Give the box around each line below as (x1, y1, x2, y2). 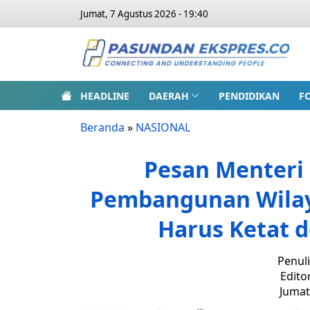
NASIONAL (136, 120, 190, 135)
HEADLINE (80, 89, 129, 102)
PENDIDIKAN (218, 89, 280, 102)
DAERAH (149, 89, 189, 102)
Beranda (80, 120, 125, 135)
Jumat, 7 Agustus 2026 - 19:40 (80, 8, 208, 20)
